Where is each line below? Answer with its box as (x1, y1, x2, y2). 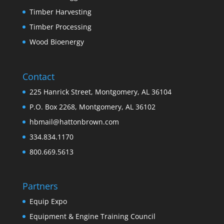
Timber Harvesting (29, 7, 91, 17)
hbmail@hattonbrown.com (29, 116, 119, 126)
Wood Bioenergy (29, 37, 84, 47)
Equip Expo (29, 196, 67, 206)
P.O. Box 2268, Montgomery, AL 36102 (29, 101, 155, 111)
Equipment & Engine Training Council (29, 211, 155, 221)
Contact (22, 70, 54, 82)
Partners (22, 179, 58, 192)
